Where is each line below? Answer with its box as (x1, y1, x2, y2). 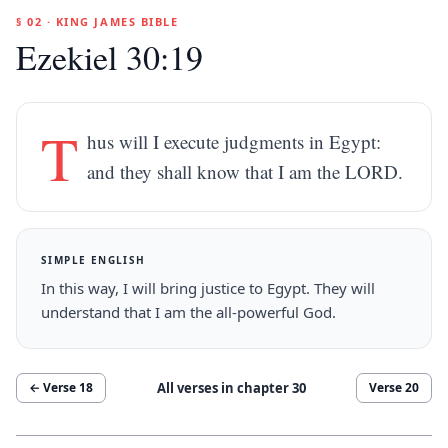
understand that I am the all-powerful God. (41, 302, 336, 322)
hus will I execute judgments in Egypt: (87, 129, 382, 154)
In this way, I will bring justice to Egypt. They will (41, 278, 375, 298)
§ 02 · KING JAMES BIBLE (16, 14, 179, 29)
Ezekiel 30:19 (16, 34, 203, 80)
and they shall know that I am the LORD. (87, 159, 404, 184)
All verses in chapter (156, 378, 292, 397)
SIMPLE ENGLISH (41, 253, 146, 267)
